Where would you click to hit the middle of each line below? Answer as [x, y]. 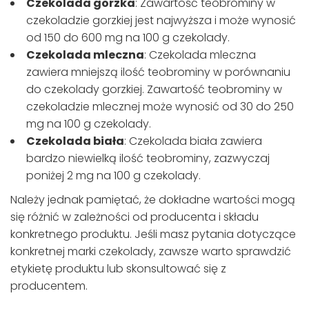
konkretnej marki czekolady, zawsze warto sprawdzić [151, 252]
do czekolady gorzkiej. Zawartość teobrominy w [154, 90]
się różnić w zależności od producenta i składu [134, 217]
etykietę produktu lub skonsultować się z [118, 269]
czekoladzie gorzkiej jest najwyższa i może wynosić [161, 21]
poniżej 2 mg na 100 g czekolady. [113, 176]
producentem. [49, 286]
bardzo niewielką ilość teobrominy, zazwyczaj [148, 159]
